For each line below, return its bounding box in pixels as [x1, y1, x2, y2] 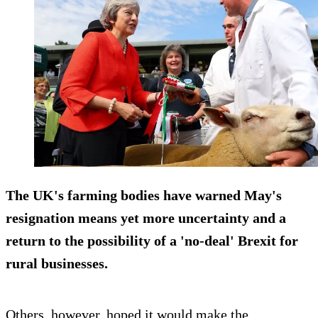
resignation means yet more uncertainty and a [6, 210, 286, 226]
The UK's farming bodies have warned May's [6, 187, 282, 204]
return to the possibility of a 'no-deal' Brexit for [6, 233, 298, 249]
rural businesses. [6, 256, 108, 272]
